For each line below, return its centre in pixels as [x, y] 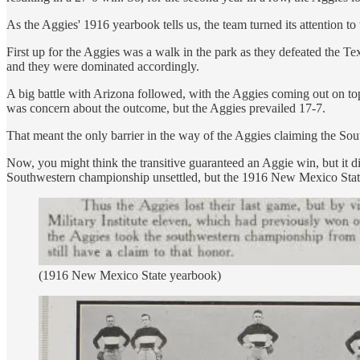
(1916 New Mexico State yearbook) [130, 275]
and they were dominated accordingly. [103, 66]
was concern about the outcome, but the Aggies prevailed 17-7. [166, 108]
